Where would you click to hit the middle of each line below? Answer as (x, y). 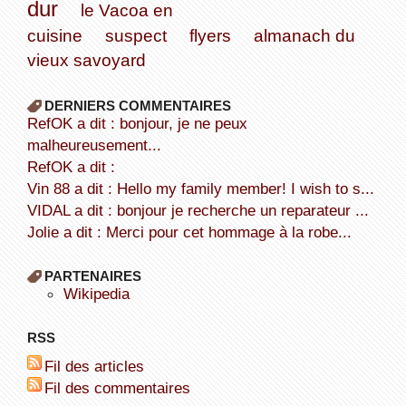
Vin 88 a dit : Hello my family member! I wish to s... (205, 188)
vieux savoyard (86, 59)
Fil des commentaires (121, 387)
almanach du (304, 35)
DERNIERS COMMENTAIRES (137, 105)
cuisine (54, 35)
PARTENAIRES (92, 275)
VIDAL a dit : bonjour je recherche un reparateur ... (203, 210)
